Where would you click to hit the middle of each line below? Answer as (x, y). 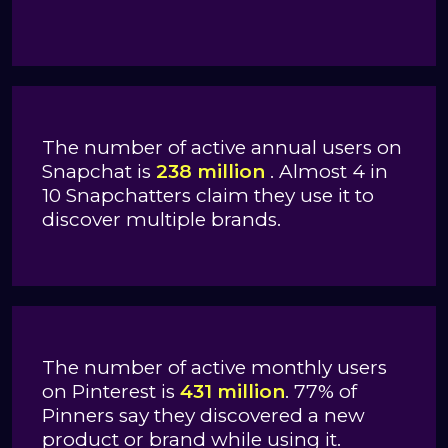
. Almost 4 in (326, 171)
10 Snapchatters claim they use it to (208, 195)
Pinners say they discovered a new (203, 415)
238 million (210, 171)
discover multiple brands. (161, 219)
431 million (232, 391)
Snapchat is (99, 171)
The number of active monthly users (214, 367)
